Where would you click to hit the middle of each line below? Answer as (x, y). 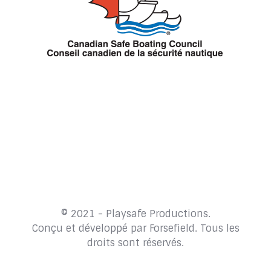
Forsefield (172, 228)
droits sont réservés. (135, 243)
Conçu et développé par (90, 228)
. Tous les (217, 228)
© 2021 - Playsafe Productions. (135, 214)
